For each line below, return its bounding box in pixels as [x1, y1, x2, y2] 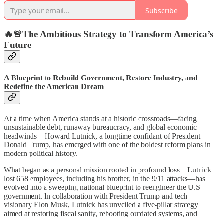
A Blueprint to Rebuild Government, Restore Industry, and [4, 74, 198, 82]
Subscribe [145, 5, 178, 15]
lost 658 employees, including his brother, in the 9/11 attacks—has [4, 174, 205, 183]
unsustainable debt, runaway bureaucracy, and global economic [4, 123, 197, 132]
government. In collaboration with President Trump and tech [4, 192, 187, 201]
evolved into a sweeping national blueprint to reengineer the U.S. [4, 183, 202, 192]
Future [4, 39, 31, 50]
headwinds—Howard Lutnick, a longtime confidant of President [4, 132, 200, 140]
